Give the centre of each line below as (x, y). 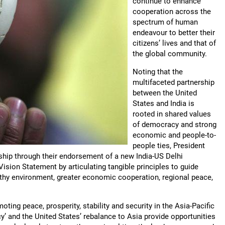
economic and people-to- (174, 135)
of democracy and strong (175, 125)
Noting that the (158, 72)
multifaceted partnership (174, 82)
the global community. (170, 54)
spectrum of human (165, 22)
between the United (165, 93)
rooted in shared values (172, 114)
